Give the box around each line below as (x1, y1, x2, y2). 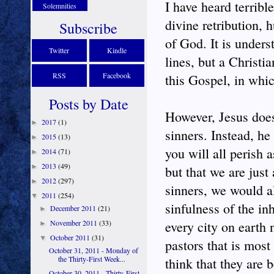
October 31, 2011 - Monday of (48, 245, 138, 255)
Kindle (107, 45, 127, 55)
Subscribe (59, 18, 118, 38)
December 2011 (50, 203, 98, 213)
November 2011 (50, 218, 100, 228)
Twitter (49, 45, 70, 55)
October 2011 (50, 232, 92, 242)
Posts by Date (49, 94, 128, 114)
